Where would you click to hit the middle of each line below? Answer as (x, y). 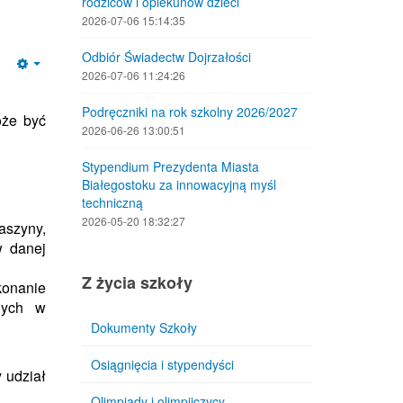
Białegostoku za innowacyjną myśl (179, 184)
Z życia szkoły (137, 282)
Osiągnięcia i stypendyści (162, 364)
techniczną (112, 202)
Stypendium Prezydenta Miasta (170, 166)
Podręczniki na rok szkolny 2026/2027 (190, 112)
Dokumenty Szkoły (144, 327)
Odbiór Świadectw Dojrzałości (166, 57)
